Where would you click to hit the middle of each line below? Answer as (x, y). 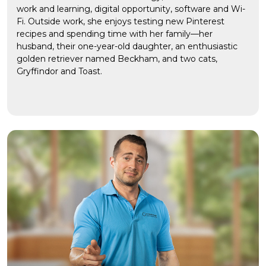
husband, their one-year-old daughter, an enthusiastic (127, 47)
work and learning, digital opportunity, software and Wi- (131, 9)
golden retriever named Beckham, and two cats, (117, 59)
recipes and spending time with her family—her (115, 34)
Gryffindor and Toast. (59, 72)
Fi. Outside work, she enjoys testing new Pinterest (121, 22)
